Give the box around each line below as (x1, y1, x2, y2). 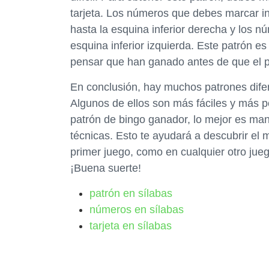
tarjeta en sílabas (89, 220, 172, 232)
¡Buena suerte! (70, 162, 141, 174)
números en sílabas (89, 204, 184, 216)
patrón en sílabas (89, 187, 172, 199)
